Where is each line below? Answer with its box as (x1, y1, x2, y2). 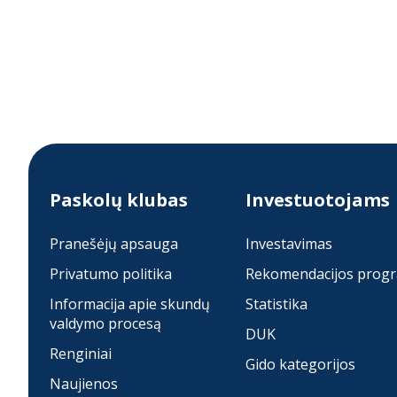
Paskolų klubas (50, 187, 188, 212)
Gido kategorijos (245, 354, 355, 374)
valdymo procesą (50, 313, 161, 333)
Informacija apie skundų (50, 293, 210, 314)
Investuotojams (245, 187, 390, 212)
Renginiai (50, 343, 112, 363)
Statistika (245, 293, 307, 314)
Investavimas (245, 233, 332, 253)
